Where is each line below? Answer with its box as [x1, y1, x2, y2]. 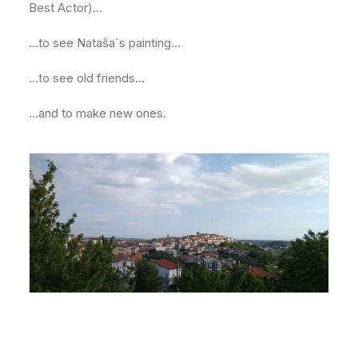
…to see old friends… [29, 70, 145, 86]
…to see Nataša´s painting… [29, 35, 181, 50]
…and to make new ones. [29, 105, 166, 121]
